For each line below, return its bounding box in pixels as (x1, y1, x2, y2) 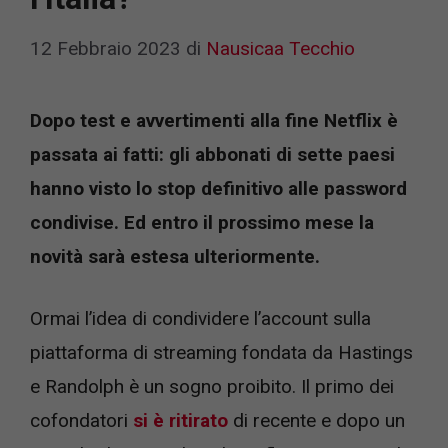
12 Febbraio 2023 (30, 36, 181, 60)
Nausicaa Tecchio (206, 36, 355, 60)
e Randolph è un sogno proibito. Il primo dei (30, 375, 394, 398)
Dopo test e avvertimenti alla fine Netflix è (30, 108, 398, 132)
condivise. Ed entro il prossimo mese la (30, 210, 374, 234)
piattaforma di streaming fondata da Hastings (30, 341, 413, 364)
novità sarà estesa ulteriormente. (30, 244, 320, 268)
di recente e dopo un (228, 409, 405, 432)
